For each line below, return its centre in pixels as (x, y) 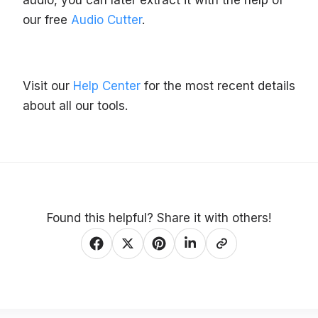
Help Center (107, 86)
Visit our (48, 86)
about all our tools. (75, 106)
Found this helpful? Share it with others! (159, 218)
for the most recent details (218, 86)
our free (47, 20)
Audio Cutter (106, 20)
